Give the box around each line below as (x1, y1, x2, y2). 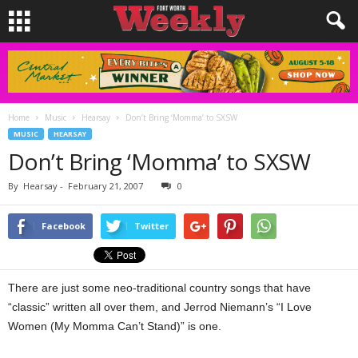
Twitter (134, 220, 169, 232)
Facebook (42, 220, 86, 232)
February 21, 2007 (68, 180, 143, 192)
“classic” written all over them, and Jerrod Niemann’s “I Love (8, 300, 312, 313)
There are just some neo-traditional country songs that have (8, 281, 311, 294)
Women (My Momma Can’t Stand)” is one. (8, 320, 221, 332)
